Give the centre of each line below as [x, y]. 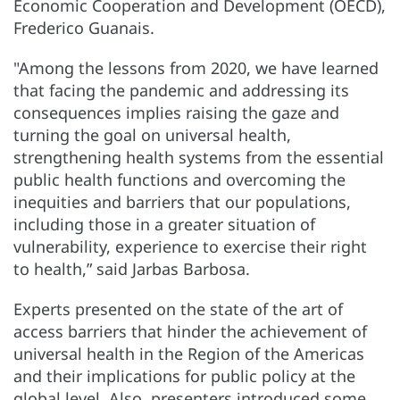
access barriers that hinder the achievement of [190, 331]
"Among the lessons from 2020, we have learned [196, 67]
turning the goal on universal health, [152, 134]
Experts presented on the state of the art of [178, 308]
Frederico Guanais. [84, 27]
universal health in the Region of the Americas [189, 353]
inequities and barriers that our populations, [182, 201]
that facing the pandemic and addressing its [181, 90]
